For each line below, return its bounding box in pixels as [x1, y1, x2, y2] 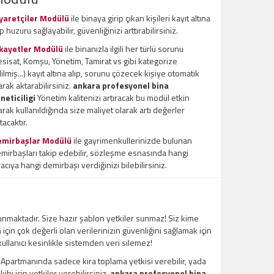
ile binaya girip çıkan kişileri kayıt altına [69, 12, 210, 25]
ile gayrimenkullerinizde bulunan [72, 134, 192, 147]
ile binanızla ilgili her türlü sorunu [63, 42, 183, 56]
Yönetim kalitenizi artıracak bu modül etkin [35, 91, 190, 105]
